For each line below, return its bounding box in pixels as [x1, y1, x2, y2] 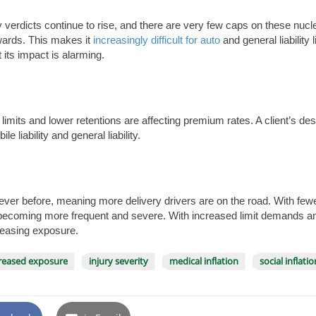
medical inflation [169, 255, 238, 268]
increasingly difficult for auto [92, 34, 220, 47]
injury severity [88, 255, 148, 268]
